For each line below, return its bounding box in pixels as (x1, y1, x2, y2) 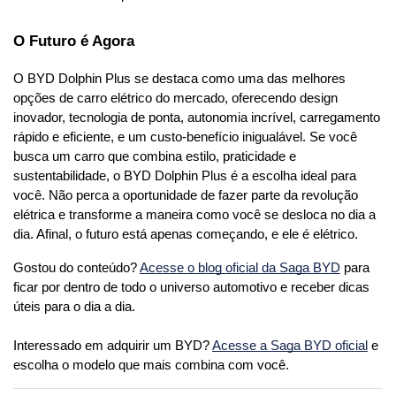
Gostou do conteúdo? (13, 260, 140, 275)
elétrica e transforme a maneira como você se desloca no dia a (13, 207, 376, 222)
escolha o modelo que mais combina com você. (13, 357, 289, 372)
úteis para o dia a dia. (13, 299, 139, 314)
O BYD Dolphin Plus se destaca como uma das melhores (13, 71, 346, 86)
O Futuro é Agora (13, 31, 134, 49)
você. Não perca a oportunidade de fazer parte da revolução (13, 187, 358, 202)
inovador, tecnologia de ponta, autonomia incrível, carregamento (13, 110, 380, 125)
